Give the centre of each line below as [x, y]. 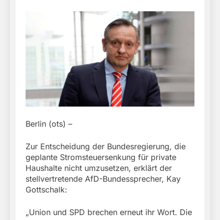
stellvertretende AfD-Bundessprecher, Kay [103, 179]
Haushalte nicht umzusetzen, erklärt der [99, 168]
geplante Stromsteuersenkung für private [101, 157]
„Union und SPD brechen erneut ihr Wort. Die [109, 212]
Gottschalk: [46, 189]
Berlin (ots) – [49, 124]
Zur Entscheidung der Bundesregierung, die [106, 146]
